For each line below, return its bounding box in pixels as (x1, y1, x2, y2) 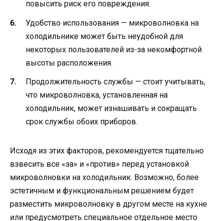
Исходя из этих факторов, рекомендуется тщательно (10, 146, 204, 155)
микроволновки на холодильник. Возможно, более (10, 172, 199, 182)
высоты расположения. (26, 58, 112, 68)
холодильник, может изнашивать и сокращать (26, 103, 197, 113)
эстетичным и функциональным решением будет (10, 185, 194, 195)
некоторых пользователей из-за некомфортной (26, 44, 202, 54)
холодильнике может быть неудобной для (26, 31, 183, 41)
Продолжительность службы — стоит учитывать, (26, 76, 205, 86)
